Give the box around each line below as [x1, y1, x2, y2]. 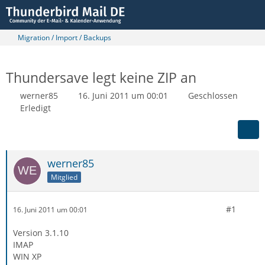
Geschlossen [188, 90, 238, 101]
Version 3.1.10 [13, 227, 69, 238]
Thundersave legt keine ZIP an [6, 68, 196, 87]
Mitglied [51, 172, 77, 182]
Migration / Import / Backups [18, 33, 111, 43]
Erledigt [20, 102, 51, 114]
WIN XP [13, 251, 41, 262]
